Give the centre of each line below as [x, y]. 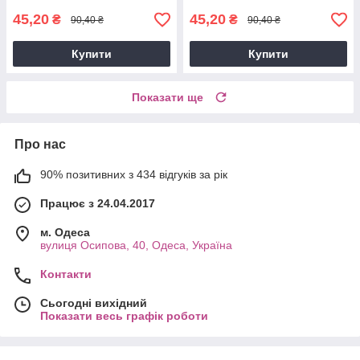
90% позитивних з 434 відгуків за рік [134, 175]
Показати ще [168, 98]
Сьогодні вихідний [94, 303]
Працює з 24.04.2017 [98, 204]
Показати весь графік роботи [124, 316]
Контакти [66, 274]
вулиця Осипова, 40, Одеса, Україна [136, 245]
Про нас [40, 145]
